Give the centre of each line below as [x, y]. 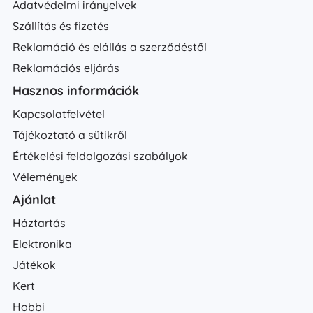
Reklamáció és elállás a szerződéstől [110, 47]
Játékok [34, 265]
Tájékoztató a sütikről [70, 135]
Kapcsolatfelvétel [59, 114]
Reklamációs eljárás [66, 68]
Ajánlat [34, 199]
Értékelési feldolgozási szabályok [100, 156]
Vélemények [45, 177]
